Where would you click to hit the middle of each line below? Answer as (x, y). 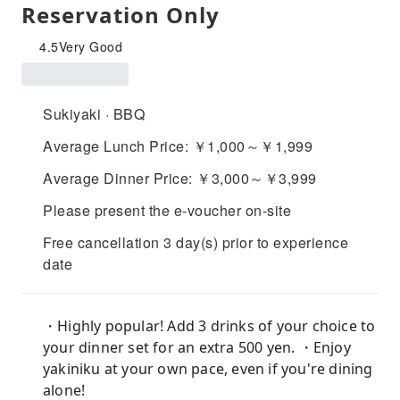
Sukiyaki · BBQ (94, 114)
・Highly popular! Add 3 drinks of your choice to (209, 326)
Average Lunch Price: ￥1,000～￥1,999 (178, 146)
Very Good (90, 46)
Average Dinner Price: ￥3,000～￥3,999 (180, 178)
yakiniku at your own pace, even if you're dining (208, 369)
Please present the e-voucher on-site (167, 210)
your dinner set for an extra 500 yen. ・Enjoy (197, 347)
